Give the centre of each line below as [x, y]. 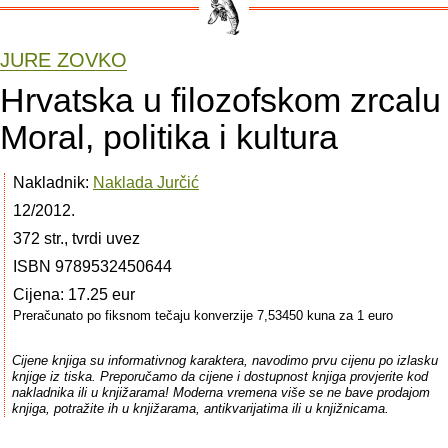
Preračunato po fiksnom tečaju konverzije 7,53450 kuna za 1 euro [203, 315]
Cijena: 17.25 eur [74, 294]
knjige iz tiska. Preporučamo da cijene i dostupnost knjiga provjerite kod [219, 376]
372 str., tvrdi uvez [76, 238]
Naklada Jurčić [146, 182]
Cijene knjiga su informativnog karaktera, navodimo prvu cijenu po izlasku [224, 360]
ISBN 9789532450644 [92, 266]
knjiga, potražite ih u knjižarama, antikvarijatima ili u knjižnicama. [200, 408]
